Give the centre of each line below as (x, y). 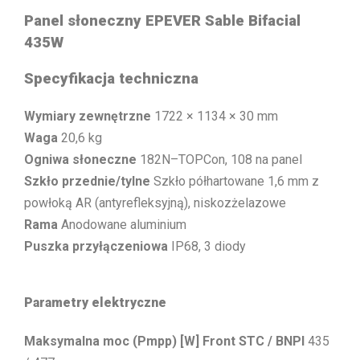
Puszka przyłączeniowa (96, 246)
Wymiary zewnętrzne (88, 116)
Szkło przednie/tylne (87, 181)
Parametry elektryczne (95, 302)
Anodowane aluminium (122, 224)
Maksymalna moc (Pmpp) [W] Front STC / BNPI (164, 342)
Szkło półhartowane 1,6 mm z (235, 181)
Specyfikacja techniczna (111, 79)
